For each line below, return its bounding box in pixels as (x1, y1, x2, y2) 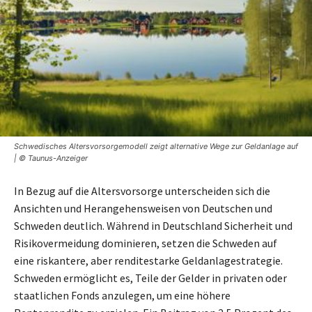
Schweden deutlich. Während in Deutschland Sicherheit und (14, 219, 292, 233)
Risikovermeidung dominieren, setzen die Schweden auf (14, 236, 277, 251)
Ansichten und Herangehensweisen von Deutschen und (14, 201, 272, 216)
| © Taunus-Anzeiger (14, 153, 88, 164)
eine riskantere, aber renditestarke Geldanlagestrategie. (14, 253, 283, 268)
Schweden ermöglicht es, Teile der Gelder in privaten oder (14, 271, 287, 286)
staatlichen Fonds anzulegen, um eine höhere (14, 288, 231, 303)
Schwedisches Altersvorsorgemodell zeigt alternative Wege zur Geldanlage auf (14, 141, 298, 152)
